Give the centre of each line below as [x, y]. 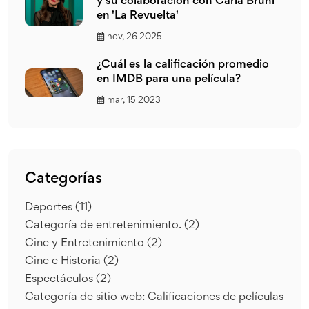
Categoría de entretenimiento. [104, 226]
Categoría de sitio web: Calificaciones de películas [154, 297]
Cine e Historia [64, 261]
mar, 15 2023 [134, 100]
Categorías [63, 179]
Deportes [50, 208]
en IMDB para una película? [169, 79]
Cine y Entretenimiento [86, 243]
